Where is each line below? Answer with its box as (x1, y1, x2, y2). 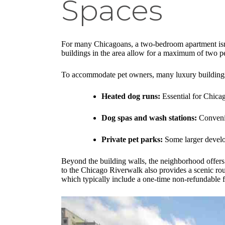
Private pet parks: (101, 135, 163, 144)
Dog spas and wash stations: (101, 114, 197, 123)
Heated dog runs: (101, 92, 160, 101)
